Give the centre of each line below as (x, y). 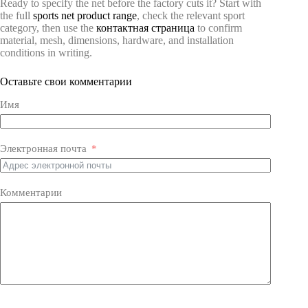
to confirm (218, 28)
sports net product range (85, 16)
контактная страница (145, 28)
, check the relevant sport (191, 16)
